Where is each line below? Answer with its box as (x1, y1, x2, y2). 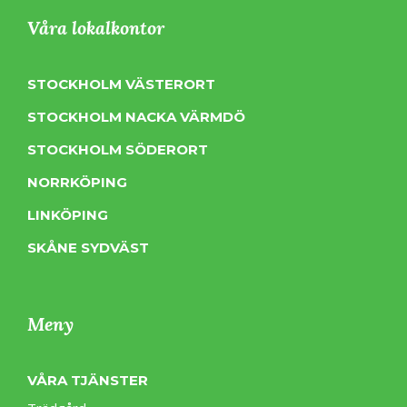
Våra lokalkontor (27, 16, 164, 39)
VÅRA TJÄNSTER (27, 372, 148, 389)
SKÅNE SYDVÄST (27, 239, 149, 256)
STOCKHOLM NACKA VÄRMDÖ (27, 108, 245, 125)
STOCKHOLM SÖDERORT (27, 141, 208, 158)
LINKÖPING (27, 206, 108, 223)
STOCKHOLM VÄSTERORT (27, 75, 215, 93)
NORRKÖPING (27, 174, 127, 191)
